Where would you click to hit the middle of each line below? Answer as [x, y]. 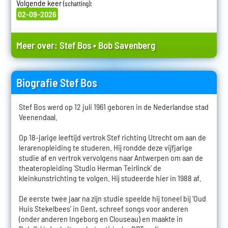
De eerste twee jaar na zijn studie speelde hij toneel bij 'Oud [112, 198]
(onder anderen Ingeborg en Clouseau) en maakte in [101, 219]
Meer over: [38, 45]
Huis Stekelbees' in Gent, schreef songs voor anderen [103, 209]
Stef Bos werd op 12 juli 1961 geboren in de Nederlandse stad [113, 107]
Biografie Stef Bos [56, 83]
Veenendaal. [38, 117]
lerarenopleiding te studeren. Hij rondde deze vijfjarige [105, 148]
